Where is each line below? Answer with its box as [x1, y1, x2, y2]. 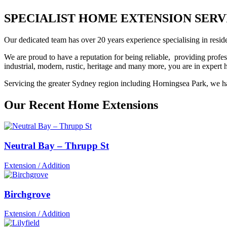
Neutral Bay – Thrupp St [4, 140, 109, 152]
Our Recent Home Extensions [4, 98, 158, 111]
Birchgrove [4, 188, 50, 200]
